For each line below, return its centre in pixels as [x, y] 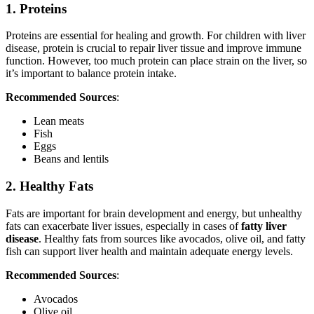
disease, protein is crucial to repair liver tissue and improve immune [153, 48]
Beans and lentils [71, 159]
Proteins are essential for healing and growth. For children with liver [156, 36]
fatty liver [264, 226]
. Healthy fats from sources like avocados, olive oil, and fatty [172, 238]
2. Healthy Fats [49, 186]
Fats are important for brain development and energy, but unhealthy [154, 213]
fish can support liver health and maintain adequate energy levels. [149, 251]
